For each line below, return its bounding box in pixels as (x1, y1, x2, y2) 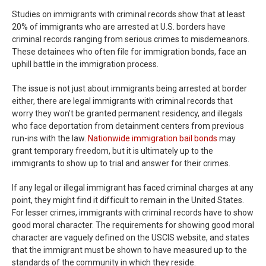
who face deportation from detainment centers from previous (12, 121, 244, 131)
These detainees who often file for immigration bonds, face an (12, 47, 246, 56)
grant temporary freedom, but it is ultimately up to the (12, 146, 213, 156)
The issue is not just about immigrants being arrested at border (12, 84, 247, 93)
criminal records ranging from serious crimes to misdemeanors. (12, 34, 249, 44)
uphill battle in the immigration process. (12, 59, 159, 69)
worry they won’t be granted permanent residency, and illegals (12, 109, 243, 118)
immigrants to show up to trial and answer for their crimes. (12, 159, 230, 168)
